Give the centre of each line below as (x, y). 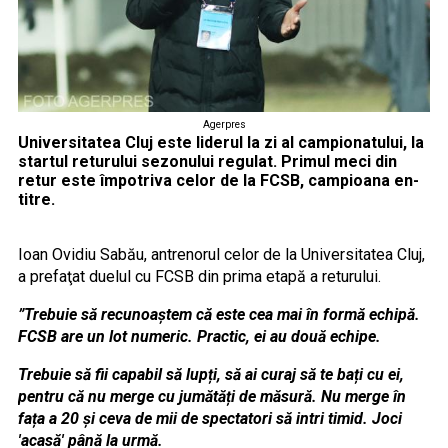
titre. (38, 199)
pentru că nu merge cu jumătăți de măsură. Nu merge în (211, 396)
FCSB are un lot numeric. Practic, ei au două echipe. (199, 336)
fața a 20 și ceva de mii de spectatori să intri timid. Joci (209, 418)
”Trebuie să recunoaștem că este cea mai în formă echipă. (218, 314)
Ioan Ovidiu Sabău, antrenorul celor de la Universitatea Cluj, (221, 254)
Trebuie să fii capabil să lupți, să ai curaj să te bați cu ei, (210, 374)
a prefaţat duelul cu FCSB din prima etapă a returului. (201, 276)
